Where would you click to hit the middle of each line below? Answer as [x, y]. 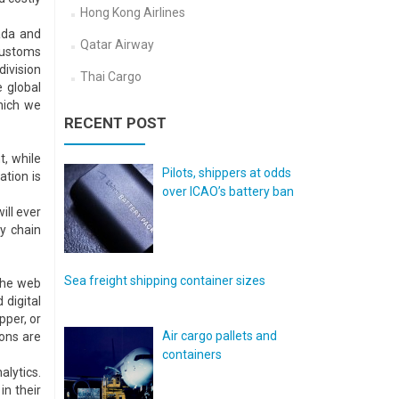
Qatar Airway [117, 45]
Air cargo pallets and [220, 336]
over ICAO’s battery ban [228, 191]
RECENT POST [115, 123]
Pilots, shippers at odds [227, 173]
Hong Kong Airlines [132, 12]
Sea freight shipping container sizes [165, 281]
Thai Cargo [110, 77]
